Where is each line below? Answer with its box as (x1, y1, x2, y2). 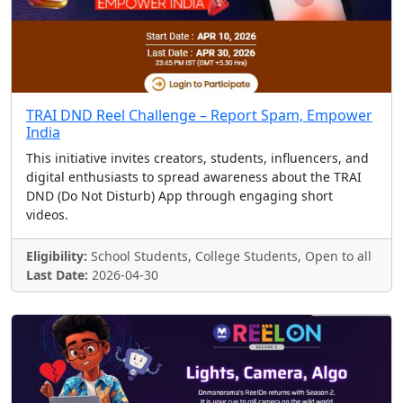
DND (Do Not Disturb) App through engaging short (26, 187, 333, 204)
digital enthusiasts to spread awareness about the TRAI (26, 168, 362, 185)
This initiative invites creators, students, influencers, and (26, 149, 369, 166)
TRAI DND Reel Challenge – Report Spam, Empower (26, 105, 372, 125)
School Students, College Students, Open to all (87, 247, 372, 264)
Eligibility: (26, 247, 87, 264)
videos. (26, 206, 68, 223)
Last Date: (26, 266, 88, 283)
